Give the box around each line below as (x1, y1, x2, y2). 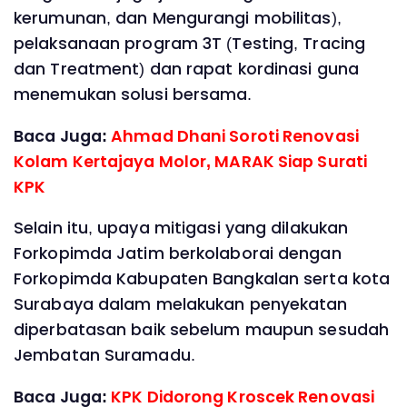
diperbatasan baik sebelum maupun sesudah (14, 319, 390, 342)
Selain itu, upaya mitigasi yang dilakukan (14, 217, 349, 240)
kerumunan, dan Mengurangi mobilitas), (14, 7, 342, 30)
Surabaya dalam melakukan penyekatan (14, 293, 348, 316)
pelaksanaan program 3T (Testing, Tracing (14, 33, 366, 55)
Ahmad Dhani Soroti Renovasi (111, 124, 359, 147)
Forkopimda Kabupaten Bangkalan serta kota (14, 268, 391, 291)
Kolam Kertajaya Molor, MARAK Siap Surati (14, 150, 368, 173)
